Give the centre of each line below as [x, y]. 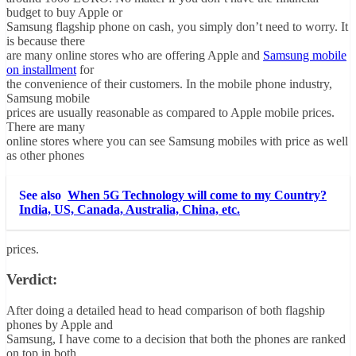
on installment [41, 69]
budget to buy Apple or [64, 12]
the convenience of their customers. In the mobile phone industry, [169, 83]
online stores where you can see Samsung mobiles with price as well [177, 141]
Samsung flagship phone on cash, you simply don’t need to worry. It [177, 26]
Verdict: [32, 280]
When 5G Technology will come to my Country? [197, 195]
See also [40, 195]
